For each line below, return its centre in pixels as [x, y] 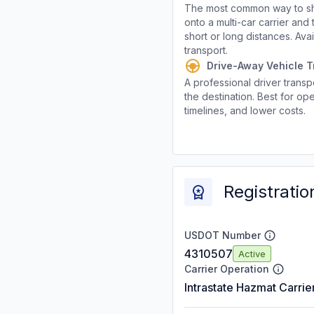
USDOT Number [223, 235]
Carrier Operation [227, 269]
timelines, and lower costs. [245, 110]
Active [252, 253]
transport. [206, 50]
